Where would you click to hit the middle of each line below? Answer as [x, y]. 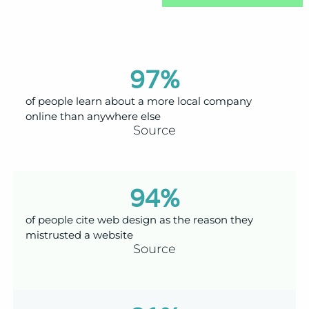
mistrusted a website [79, 235]
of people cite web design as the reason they [139, 220]
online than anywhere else [93, 117]
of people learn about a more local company [138, 101]
